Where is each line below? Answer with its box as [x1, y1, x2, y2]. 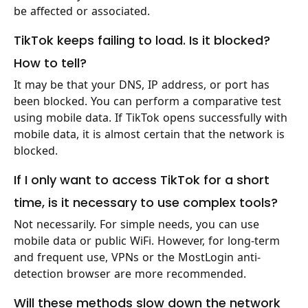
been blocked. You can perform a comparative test [14, 94, 281, 109]
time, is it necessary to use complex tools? [14, 193, 278, 211]
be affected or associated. [14, 3, 150, 18]
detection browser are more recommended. [14, 267, 246, 281]
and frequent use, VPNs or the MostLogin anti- [14, 250, 261, 265]
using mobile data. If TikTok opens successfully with [14, 111, 287, 125]
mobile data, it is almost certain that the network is [14, 127, 285, 142]
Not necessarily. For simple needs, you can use [14, 217, 259, 232]
